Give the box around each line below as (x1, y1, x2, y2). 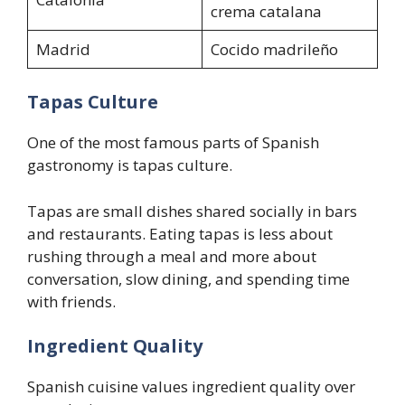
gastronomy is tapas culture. (27, 155, 232, 176)
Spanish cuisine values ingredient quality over (27, 376, 355, 398)
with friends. (27, 290, 116, 312)
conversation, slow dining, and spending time (27, 268, 350, 289)
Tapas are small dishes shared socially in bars (27, 200, 357, 221)
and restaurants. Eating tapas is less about (27, 222, 333, 244)
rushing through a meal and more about (27, 245, 316, 267)
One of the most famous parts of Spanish (27, 132, 319, 154)
